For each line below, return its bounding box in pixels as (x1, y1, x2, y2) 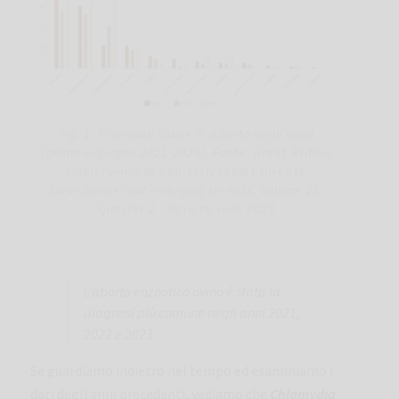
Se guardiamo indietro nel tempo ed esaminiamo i (30, 361, 333, 379)
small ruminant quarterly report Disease (66, 162, 306, 179)
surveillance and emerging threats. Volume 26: (48, 181, 324, 198)
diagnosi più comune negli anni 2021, (84, 303, 300, 322)
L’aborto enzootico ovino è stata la (84, 281, 281, 300)
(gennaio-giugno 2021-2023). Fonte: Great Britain (40, 143, 332, 160)
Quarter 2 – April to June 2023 (97, 199, 275, 216)
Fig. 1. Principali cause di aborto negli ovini (58, 125, 314, 142)
